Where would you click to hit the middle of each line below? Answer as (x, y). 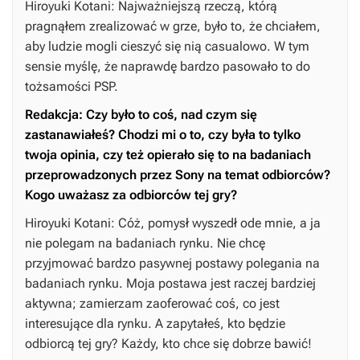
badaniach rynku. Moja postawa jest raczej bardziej (170, 284)
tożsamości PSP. (72, 87)
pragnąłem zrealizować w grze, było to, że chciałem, (173, 27)
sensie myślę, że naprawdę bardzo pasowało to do (168, 67)
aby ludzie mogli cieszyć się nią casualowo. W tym (167, 47)
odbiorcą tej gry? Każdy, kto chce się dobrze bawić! (168, 344)
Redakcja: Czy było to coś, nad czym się (141, 115)
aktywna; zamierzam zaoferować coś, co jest (152, 304)
